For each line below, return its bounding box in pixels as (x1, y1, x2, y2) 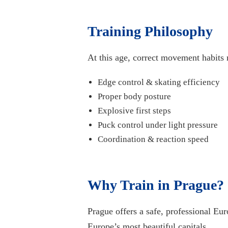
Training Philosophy (88, 23, 213, 40)
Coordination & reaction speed (98, 134, 209, 145)
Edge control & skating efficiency (98, 77, 220, 88)
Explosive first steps (98, 106, 171, 116)
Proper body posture (98, 92, 171, 102)
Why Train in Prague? (88, 177, 224, 193)
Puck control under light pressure (98, 120, 218, 130)
